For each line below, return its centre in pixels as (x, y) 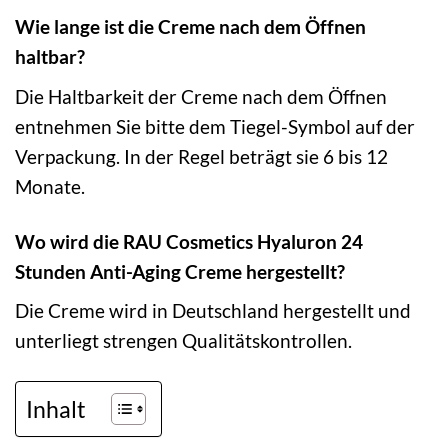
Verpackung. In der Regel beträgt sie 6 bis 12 (201, 156)
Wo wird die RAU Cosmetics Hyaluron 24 (189, 241)
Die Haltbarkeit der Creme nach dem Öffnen (201, 96)
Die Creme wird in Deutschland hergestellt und (213, 311)
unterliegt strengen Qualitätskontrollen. (183, 341)
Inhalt (56, 408)
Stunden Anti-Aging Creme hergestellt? (180, 271)
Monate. (50, 186)
